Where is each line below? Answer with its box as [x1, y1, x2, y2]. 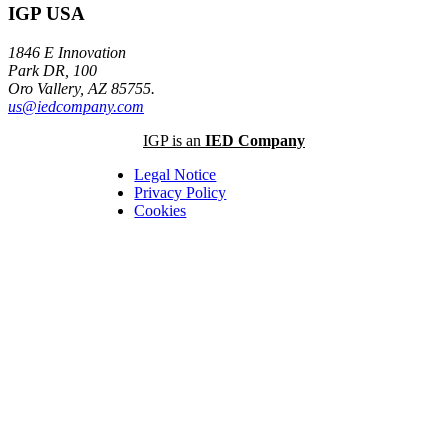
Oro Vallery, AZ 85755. [8, 79, 155, 97]
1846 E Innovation [8, 43, 126, 61]
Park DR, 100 [8, 61, 97, 79]
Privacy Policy [134, 183, 227, 201]
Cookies [134, 201, 187, 219]
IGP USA [8, 3, 85, 25]
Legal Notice [134, 165, 217, 183]
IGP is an [143, 131, 205, 149]
